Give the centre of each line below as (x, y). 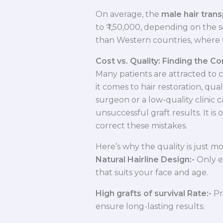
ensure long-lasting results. (150, 207)
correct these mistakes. (141, 126)
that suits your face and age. (152, 173)
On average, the (128, 14)
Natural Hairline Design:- (145, 160)
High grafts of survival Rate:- (154, 194)
